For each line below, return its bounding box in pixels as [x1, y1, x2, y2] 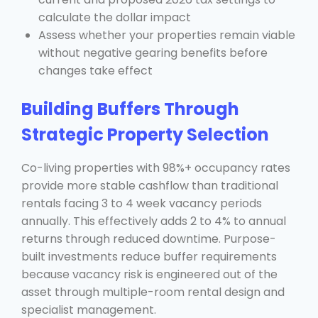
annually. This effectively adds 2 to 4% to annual [21, 212, 286, 229]
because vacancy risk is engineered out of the [21, 265, 278, 283]
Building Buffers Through [21, 97, 239, 121]
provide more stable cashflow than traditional [21, 177, 278, 194]
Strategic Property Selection [21, 122, 269, 146]
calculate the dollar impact [38, 9, 191, 26]
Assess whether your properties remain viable [38, 26, 295, 43]
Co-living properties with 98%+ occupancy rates [21, 159, 290, 176]
